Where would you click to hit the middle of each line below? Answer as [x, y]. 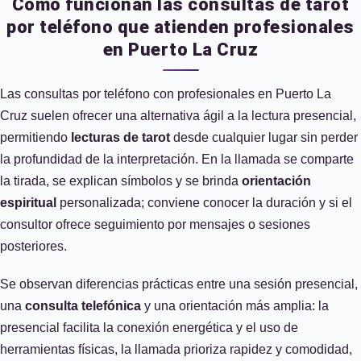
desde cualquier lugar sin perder [264, 137]
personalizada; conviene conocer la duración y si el [204, 203]
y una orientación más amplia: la [235, 306]
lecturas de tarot [120, 137]
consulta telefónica [83, 306]
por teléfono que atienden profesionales [180, 27]
